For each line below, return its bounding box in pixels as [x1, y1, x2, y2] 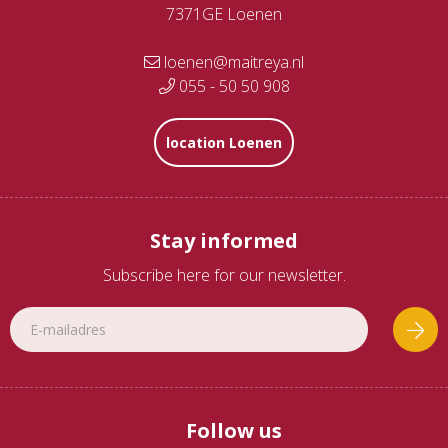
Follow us [186, 417, 282, 444]
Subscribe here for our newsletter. [102, 264, 346, 286]
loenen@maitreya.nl [160, 51, 304, 73]
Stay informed [150, 227, 298, 254]
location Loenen [166, 133, 282, 152]
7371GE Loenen [166, 3, 282, 25]
